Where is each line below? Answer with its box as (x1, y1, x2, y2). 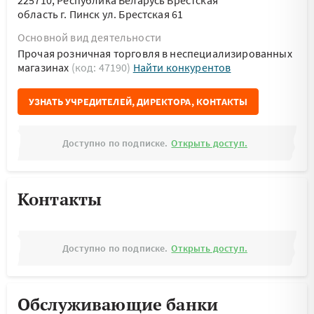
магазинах (18, 60, 71, 74)
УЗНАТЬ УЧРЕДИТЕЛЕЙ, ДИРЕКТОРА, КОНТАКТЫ (29, 95, 248, 108)
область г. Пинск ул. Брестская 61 (18, 7, 184, 21)
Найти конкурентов (132, 60, 231, 74)
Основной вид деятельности (18, 30, 161, 44)
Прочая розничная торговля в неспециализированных (18, 46, 292, 60)
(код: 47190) (71, 60, 133, 74)
